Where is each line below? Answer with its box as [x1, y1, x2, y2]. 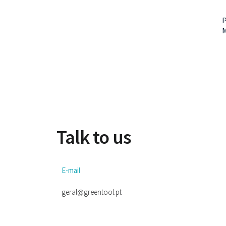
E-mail [62, 165, 80, 175]
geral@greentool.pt [62, 187, 122, 197]
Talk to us [56, 125, 131, 149]
